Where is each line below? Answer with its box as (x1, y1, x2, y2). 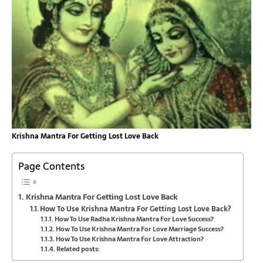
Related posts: (56, 244, 100, 255)
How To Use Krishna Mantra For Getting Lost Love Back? (40, 203, 231, 215)
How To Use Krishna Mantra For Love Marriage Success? (56, 224, 224, 235)
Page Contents (18, 158, 85, 175)
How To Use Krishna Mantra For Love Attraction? (56, 234, 204, 245)
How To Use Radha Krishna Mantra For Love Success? (55, 214, 214, 225)
